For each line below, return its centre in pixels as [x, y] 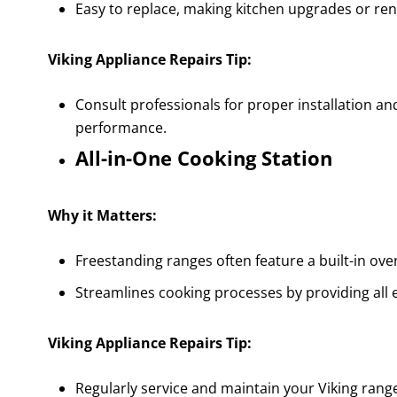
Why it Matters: [102, 216]
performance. [121, 128]
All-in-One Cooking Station [203, 158]
